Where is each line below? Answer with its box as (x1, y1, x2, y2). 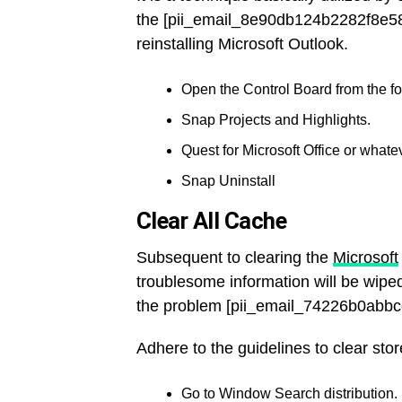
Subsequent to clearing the (136, 249, 333, 267)
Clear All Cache (136, 207, 287, 234)
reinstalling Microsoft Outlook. (136, 35, 348, 53)
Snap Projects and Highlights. (181, 112, 371, 127)
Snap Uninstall (181, 173, 275, 188)
